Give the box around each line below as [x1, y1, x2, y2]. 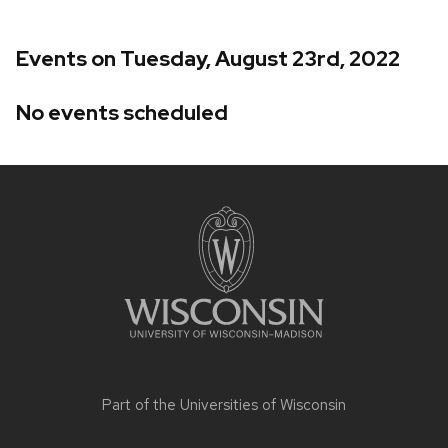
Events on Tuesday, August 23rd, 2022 [16, 45, 400, 73]
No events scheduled [16, 98, 228, 126]
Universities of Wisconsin [180, 394, 346, 415]
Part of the [102, 394, 180, 415]
